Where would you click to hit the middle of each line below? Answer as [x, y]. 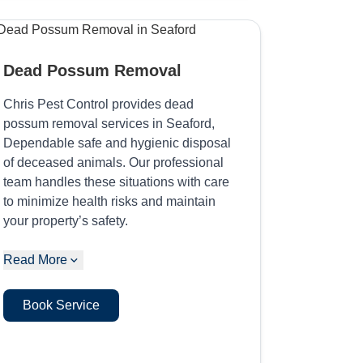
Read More [36, 259]
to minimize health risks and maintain [110, 201]
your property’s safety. [66, 220]
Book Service [62, 305]
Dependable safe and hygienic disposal [117, 143]
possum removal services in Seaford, [109, 123]
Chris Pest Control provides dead [99, 104]
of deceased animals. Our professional [114, 162]
